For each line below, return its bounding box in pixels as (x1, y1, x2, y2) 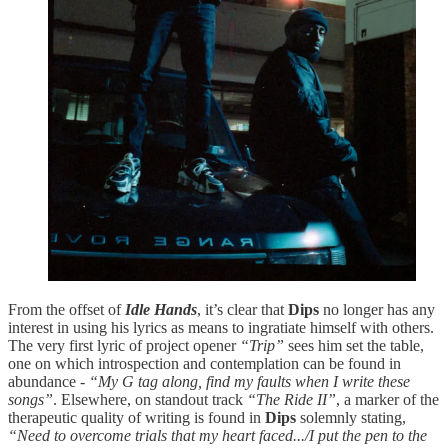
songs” (8, 391, 53, 409)
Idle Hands (125, 301, 197, 319)
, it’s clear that (197, 301, 288, 319)
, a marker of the (336, 391, 439, 409)
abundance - (8, 373, 89, 391)
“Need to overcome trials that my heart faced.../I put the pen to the (8, 427, 427, 445)
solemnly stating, (296, 409, 406, 427)
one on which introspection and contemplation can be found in (8, 355, 401, 373)
